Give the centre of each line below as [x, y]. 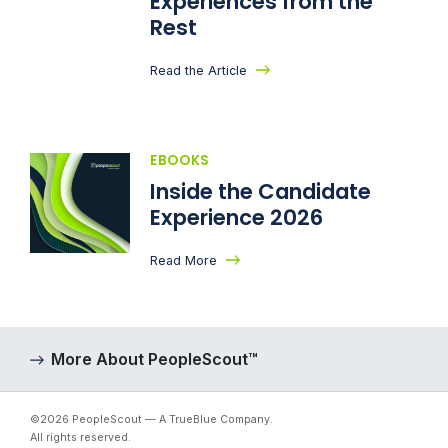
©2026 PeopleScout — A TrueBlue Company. [151, 420]
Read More [183, 260]
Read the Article [198, 70]
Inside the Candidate [260, 191]
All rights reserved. [80, 438]
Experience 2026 [236, 217]
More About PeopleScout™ [154, 359]
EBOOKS [180, 160]
